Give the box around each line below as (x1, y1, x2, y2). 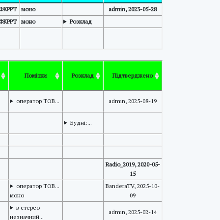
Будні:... (70, 119, 92, 126)
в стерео (16, 204, 40, 211)
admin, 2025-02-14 (109, 208, 157, 216)
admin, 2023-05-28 (109, 5, 157, 13)
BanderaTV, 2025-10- (106, 182, 160, 190)
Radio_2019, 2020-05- (105, 161, 160, 168)
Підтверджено (112, 72, 153, 79)
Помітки (24, 72, 47, 79)
